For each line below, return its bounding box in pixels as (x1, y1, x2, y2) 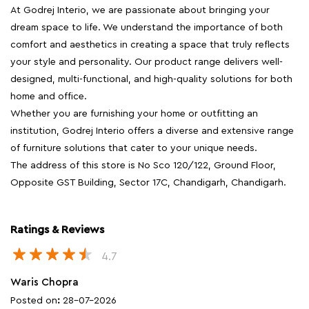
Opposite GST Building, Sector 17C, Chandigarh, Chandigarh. (10, 178, 286, 188)
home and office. (10, 92, 87, 102)
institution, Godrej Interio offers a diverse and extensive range (10, 126, 294, 137)
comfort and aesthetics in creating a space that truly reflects (10, 40, 290, 50)
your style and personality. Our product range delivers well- (10, 57, 283, 68)
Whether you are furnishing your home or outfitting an (10, 109, 258, 119)
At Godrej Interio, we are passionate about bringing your (10, 6, 270, 16)
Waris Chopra (10, 277, 79, 288)
